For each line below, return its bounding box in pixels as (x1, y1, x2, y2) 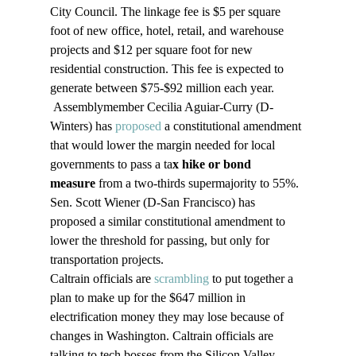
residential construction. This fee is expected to (49, 62, 287, 76)
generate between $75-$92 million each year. (49, 81, 274, 95)
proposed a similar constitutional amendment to (49, 215, 288, 229)
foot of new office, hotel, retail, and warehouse (49, 24, 287, 38)
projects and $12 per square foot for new (49, 43, 256, 57)
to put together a (208, 272, 296, 286)
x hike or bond (172, 157, 254, 172)
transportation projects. (49, 253, 164, 267)
